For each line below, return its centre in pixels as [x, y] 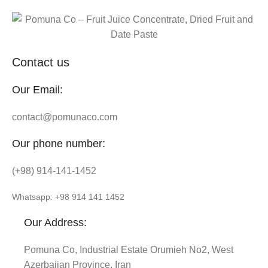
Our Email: [38, 89]
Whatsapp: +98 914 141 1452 [68, 197]
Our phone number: [59, 143]
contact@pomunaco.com [65, 117]
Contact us [41, 62]
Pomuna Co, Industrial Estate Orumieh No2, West [129, 249]
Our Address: [56, 222]
